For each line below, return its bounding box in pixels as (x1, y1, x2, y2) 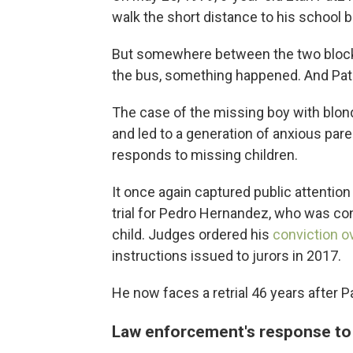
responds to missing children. (112, 147, 298, 163)
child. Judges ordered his (112, 226, 273, 243)
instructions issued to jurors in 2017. (112, 247, 341, 264)
